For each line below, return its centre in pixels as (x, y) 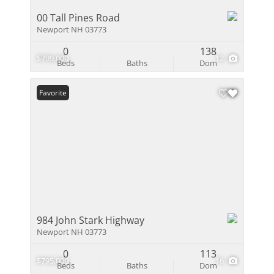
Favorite (53, 93)
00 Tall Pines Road (78, 18)
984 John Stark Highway (91, 220)
